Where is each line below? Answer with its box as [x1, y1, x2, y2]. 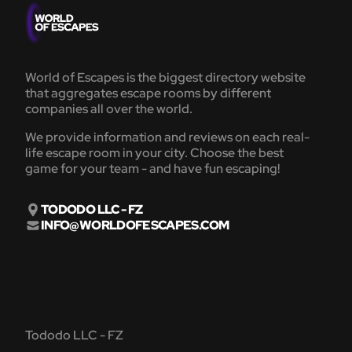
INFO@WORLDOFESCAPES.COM [41, 217, 229, 234]
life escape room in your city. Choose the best [25, 145, 284, 162]
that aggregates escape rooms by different [25, 85, 271, 102]
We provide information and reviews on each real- [25, 129, 310, 146]
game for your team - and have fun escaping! [25, 160, 280, 178]
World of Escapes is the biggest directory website [25, 69, 306, 86]
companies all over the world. [25, 101, 192, 118]
